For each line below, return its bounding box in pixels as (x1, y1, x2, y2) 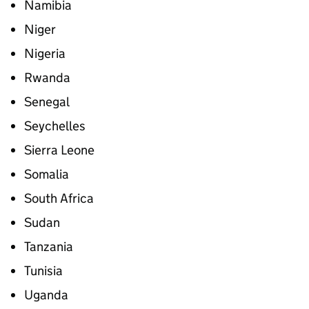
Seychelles (24, 118, 86, 134)
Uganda (24, 287, 68, 303)
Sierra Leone (24, 142, 94, 158)
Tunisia (24, 263, 63, 279)
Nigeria (24, 46, 66, 61)
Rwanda (24, 70, 70, 86)
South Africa (24, 190, 94, 206)
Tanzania (24, 239, 73, 255)
